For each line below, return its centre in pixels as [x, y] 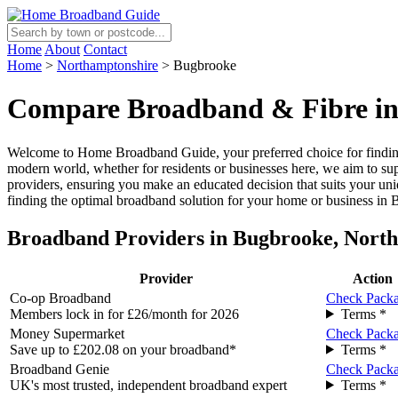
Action [372, 278]
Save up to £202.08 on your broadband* [123, 349]
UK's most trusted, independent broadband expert [148, 385]
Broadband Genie [60, 369]
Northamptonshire [107, 65]
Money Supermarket [67, 333]
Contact [105, 49]
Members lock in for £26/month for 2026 [124, 314]
